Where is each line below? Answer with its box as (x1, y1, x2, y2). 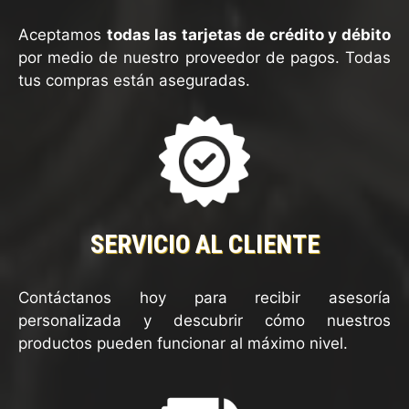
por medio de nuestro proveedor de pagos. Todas (18, 48, 391, 68)
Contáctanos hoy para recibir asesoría (18, 288, 391, 307)
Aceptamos (18, 26, 107, 45)
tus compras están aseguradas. (18, 71, 250, 90)
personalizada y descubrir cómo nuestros (18, 310, 391, 330)
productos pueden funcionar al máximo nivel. (18, 333, 348, 352)
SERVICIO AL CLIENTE (89, 228, 320, 259)
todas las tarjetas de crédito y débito (106, 26, 392, 45)
